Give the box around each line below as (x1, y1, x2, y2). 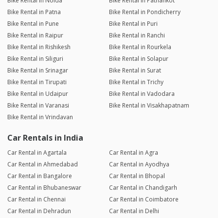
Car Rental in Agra (109, 148, 158, 157)
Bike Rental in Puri (109, 19, 158, 28)
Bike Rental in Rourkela (109, 43, 171, 52)
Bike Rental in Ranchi (109, 31, 165, 40)
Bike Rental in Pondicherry (109, 8, 181, 17)
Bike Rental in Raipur (7, 31, 63, 40)
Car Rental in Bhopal (109, 172, 165, 181)
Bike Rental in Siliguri (7, 54, 63, 63)
